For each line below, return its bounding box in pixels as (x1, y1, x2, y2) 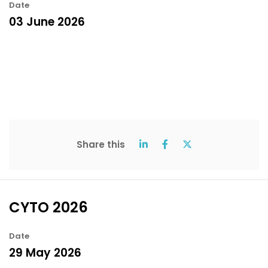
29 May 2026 (9, 244, 81, 261)
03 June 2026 (9, 13, 85, 30)
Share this (76, 138, 125, 151)
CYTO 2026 (9, 197, 88, 217)
